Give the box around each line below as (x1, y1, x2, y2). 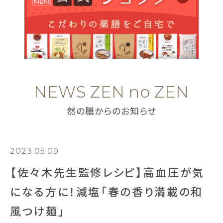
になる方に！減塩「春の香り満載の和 (10, 183, 203, 200)
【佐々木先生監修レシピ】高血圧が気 (10, 163, 205, 180)
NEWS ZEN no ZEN (34, 79, 189, 103)
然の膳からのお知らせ (66, 104, 157, 117)
